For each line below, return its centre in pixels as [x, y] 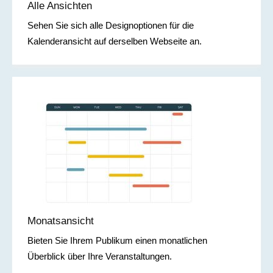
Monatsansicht [61, 221]
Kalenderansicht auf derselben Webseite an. [115, 41]
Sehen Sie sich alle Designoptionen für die [111, 26]
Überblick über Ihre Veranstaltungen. [100, 257]
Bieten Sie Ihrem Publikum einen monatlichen [117, 241]
